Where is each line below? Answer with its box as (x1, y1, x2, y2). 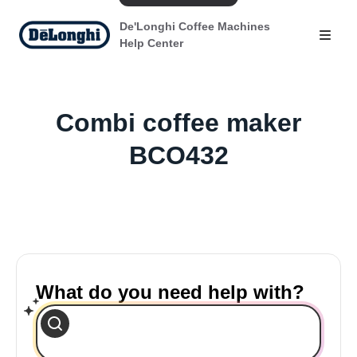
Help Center (119, 37, 183, 49)
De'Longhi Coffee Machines (119, 20, 270, 33)
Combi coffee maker (56, 108, 301, 137)
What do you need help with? (36, 281, 304, 303)
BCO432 (128, 141, 229, 170)
